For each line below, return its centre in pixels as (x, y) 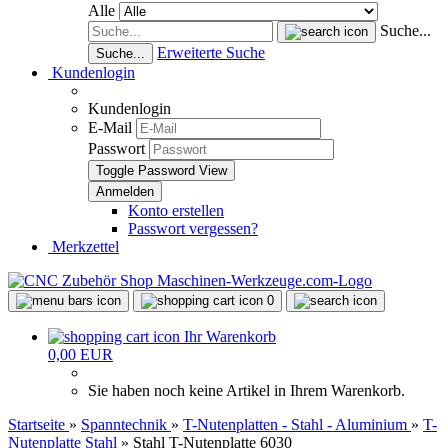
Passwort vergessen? (193, 228)
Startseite (36, 424)
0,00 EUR (80, 354)
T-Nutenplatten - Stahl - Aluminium (295, 424)
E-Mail (110, 127)
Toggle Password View (161, 170)
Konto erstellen (176, 210)
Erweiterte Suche (211, 52)
